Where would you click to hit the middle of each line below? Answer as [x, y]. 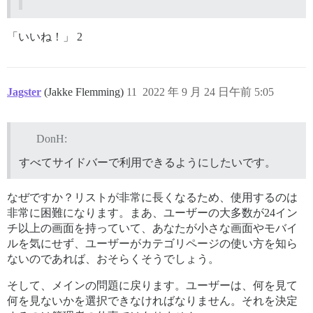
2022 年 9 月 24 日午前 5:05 [208, 92]
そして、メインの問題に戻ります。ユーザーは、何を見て [152, 285]
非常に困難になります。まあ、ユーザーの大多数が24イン [152, 212]
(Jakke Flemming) [85, 92]
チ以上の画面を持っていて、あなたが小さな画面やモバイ [152, 228]
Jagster [24, 92]
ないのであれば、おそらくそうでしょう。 [113, 259]
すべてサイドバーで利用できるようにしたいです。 [147, 162]
